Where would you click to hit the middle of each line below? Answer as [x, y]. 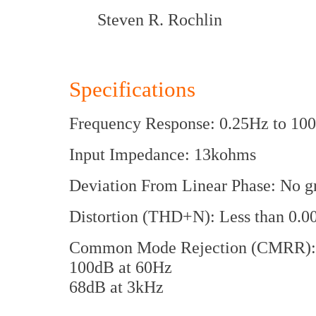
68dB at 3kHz [116, 287]
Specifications [132, 89]
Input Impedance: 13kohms [163, 154]
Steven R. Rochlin [160, 19]
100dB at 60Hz [121, 267]
